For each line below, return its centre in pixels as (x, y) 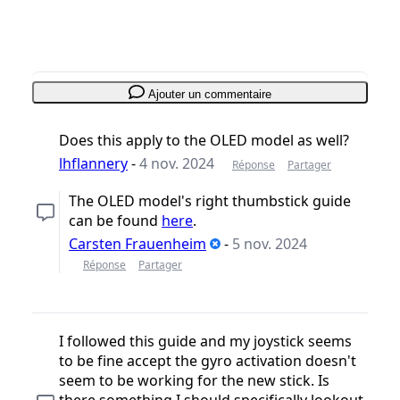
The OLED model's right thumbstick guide (210, 200)
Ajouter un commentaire (209, 94)
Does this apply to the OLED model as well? (204, 140)
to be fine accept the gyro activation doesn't (208, 360)
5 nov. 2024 (270, 243)
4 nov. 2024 (177, 163)
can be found (115, 220)
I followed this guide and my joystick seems (205, 341)
